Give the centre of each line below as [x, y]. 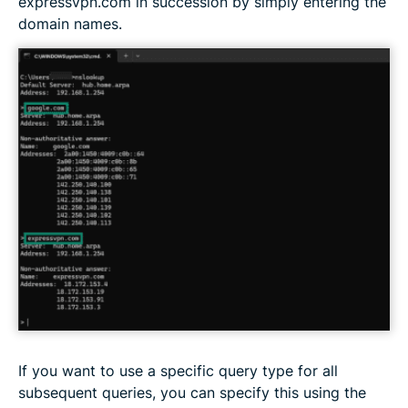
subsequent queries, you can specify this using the [192, 393]
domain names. [70, 23]
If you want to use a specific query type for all [178, 371]
